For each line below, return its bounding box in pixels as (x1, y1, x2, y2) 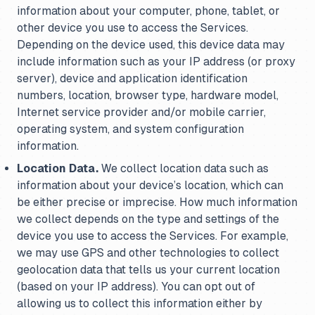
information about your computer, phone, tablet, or (17, 4, 280, 18)
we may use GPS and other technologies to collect (17, 246, 279, 259)
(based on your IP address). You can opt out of (17, 280, 255, 293)
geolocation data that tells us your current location (17, 263, 280, 276)
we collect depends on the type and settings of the (17, 212, 279, 226)
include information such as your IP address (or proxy (17, 55, 295, 68)
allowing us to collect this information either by (17, 297, 262, 310)
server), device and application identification (17, 72, 247, 85)
